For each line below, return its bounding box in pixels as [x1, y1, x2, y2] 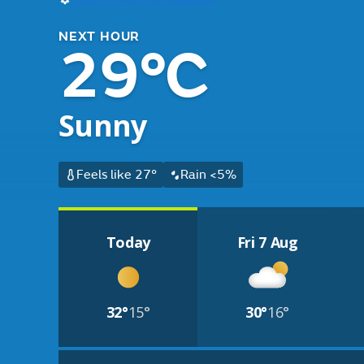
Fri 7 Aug [236, 232, 298, 252]
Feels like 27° [76, 167, 157, 183]
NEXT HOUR [58, 28, 141, 45]
